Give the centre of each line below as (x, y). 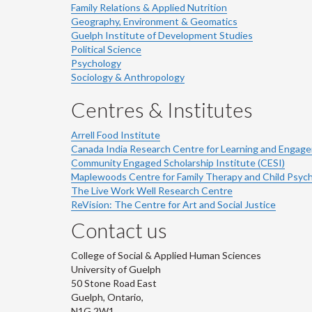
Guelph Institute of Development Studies (162, 35)
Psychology (96, 63)
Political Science (106, 49)
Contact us (119, 230)
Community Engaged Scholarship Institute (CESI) (178, 163)
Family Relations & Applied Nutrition (149, 7)
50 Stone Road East (114, 283)
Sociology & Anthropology (128, 77)
